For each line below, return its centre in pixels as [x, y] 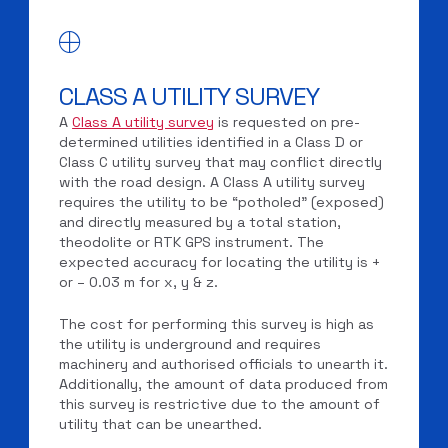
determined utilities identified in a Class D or [211, 142]
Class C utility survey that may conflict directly [221, 162]
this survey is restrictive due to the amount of [220, 403]
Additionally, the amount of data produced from [224, 383]
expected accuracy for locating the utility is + [220, 262]
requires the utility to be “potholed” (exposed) [222, 202]
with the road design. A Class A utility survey [212, 182]
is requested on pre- [287, 122]
